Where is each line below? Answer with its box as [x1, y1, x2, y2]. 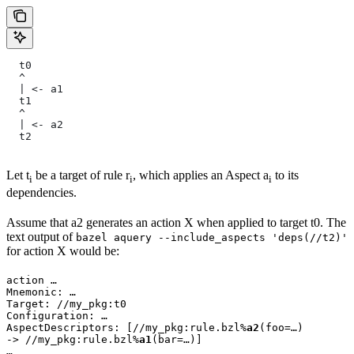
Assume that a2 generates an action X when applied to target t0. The [6, 216, 346, 230]
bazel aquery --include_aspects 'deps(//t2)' [76, 232, 348, 244]
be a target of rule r [32, 168, 130, 183]
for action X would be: [6, 244, 119, 258]
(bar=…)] [152, 333, 202, 346]
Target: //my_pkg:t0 [6, 298, 126, 311]
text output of [6, 230, 76, 244]
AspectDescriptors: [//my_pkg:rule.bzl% [6, 322, 247, 334]
